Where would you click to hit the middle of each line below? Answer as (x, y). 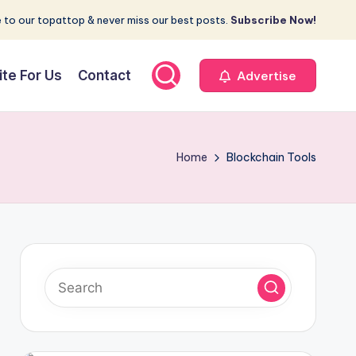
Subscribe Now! (273, 20)
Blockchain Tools (271, 157)
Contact (104, 75)
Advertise (265, 75)
